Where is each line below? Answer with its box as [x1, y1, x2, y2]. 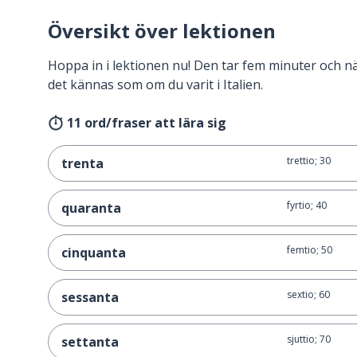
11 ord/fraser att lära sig [67, 114, 226, 131]
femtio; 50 [286, 243, 332, 257]
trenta [61, 155, 104, 172]
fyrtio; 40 [286, 198, 327, 212]
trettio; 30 [286, 154, 331, 167]
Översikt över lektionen [48, 18, 276, 44]
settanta [61, 333, 119, 351]
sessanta [61, 288, 119, 306]
